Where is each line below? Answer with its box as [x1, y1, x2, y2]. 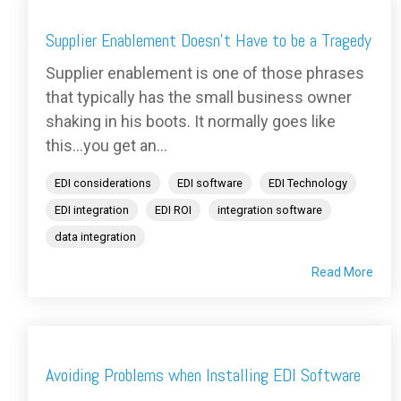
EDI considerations [55, 176, 151, 191]
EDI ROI [155, 203, 192, 218]
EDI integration [55, 203, 129, 218]
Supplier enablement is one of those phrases [46, 64, 364, 83]
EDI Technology [269, 176, 347, 191]
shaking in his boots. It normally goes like [46, 112, 336, 132]
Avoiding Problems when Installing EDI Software [46, 363, 361, 388]
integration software [218, 203, 322, 218]
